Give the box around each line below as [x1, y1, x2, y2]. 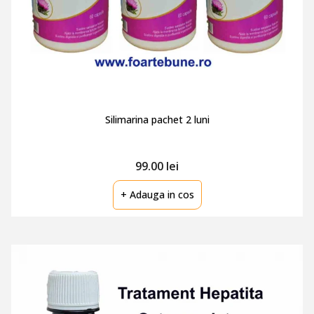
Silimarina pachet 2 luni [104, 113, 210, 126]
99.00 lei [135, 158, 179, 174]
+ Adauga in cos [120, 188, 194, 201]
